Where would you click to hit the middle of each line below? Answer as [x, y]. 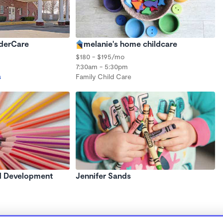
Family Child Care [104, 76]
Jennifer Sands [103, 175]
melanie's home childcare [130, 43]
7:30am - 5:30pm [102, 66]
